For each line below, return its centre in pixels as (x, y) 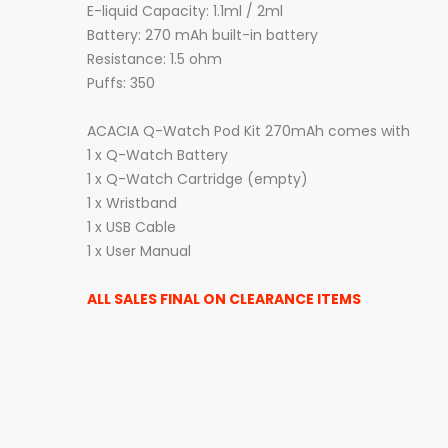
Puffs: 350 (121, 83)
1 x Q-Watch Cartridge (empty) (197, 179)
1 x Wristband (132, 203)
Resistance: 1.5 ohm (154, 59)
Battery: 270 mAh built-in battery (202, 35)
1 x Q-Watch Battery (157, 155)
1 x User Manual (139, 251)
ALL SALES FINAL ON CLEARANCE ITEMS (224, 299)
